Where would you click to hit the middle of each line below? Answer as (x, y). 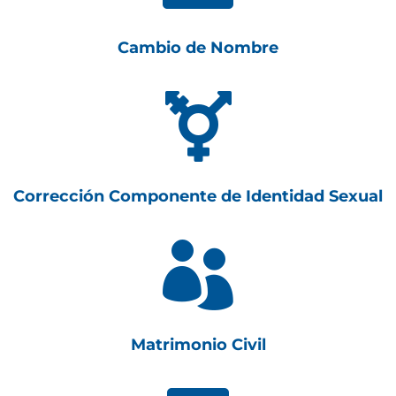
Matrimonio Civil (198, 345)
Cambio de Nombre (198, 48)
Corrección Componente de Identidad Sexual (198, 196)
